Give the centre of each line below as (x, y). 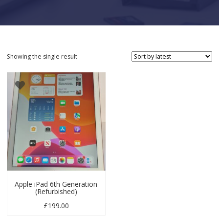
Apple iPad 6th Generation (56, 184)
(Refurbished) (56, 191)
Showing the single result (42, 56)
